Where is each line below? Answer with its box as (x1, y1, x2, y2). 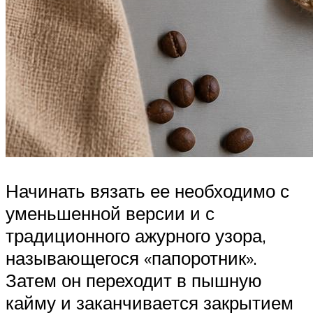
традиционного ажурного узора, (6, 224, 266, 247)
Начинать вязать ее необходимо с (6, 179, 289, 202)
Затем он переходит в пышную (6, 268, 262, 291)
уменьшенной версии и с (6, 201, 214, 224)
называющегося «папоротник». (6, 246, 257, 269)
